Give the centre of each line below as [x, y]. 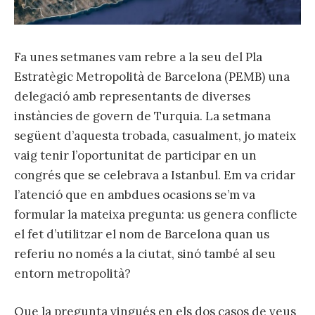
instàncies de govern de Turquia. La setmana [142, 116]
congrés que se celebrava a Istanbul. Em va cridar [155, 175]
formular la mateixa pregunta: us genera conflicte [156, 214]
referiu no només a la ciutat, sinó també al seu [145, 253]
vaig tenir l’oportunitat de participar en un [135, 155]
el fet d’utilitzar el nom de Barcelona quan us [142, 234]
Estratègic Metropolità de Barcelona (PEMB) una [152, 76]
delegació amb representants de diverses [132, 96]
